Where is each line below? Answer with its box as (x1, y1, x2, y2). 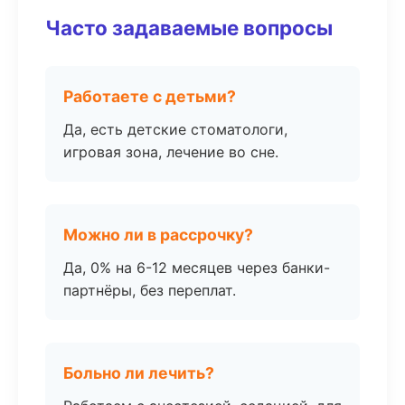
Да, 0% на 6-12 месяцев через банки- (63, 259, 330, 277)
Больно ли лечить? (63, 363, 214, 382)
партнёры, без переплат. (63, 281, 236, 299)
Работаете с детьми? (63, 87, 236, 106)
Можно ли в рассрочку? (63, 225, 253, 244)
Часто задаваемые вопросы (45, 15, 333, 40)
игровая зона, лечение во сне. (63, 143, 278, 161)
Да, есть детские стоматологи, (63, 120, 287, 138)
